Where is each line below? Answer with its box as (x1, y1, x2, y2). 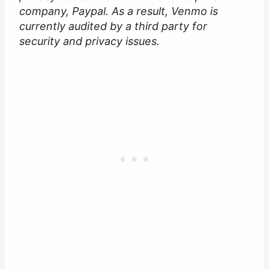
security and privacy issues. (19, 35, 160, 48)
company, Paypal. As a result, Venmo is (19, 5, 218, 18)
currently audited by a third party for (19, 20, 207, 33)
